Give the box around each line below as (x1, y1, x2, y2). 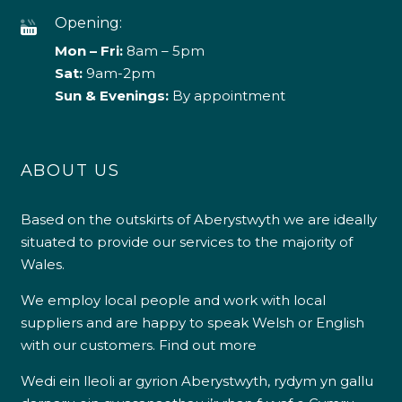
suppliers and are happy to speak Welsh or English (20, 314, 364, 331)
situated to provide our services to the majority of (20, 233, 353, 250)
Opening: (54, 14, 123, 31)
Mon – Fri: (54, 42, 123, 59)
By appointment (168, 87, 285, 104)
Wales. (20, 256, 65, 273)
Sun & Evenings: (54, 87, 169, 104)
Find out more (158, 336, 257, 354)
